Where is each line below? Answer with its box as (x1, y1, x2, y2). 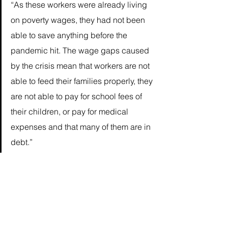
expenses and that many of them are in (11, 122, 153, 132)
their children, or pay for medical (11, 106, 130, 117)
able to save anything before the (11, 30, 129, 41)
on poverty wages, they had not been (11, 15, 147, 25)
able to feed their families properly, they (11, 76, 155, 87)
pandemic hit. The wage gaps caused (11, 45, 151, 56)
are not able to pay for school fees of (11, 91, 144, 102)
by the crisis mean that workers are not (11, 61, 152, 71)
